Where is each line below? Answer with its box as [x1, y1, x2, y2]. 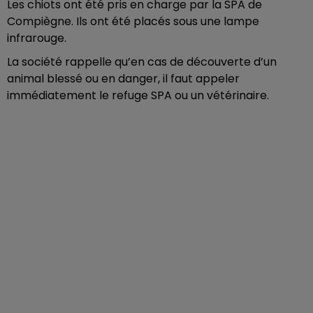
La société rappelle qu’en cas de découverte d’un [7, 53, 277, 70]
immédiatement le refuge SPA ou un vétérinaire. [7, 87, 269, 103]
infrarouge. [7, 29, 66, 46]
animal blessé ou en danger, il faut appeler [7, 70, 240, 87]
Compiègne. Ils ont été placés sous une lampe [7, 13, 259, 29]
